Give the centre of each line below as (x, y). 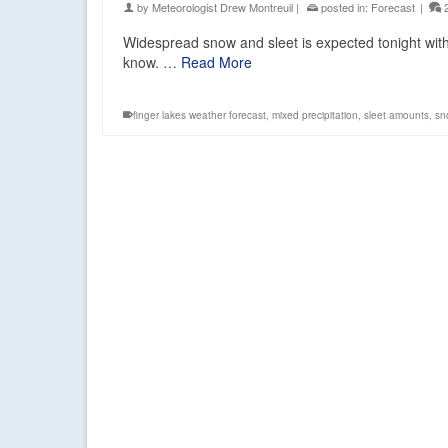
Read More (216, 62)
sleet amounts (396, 115)
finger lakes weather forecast (199, 115)
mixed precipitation (315, 115)
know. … (152, 62)
